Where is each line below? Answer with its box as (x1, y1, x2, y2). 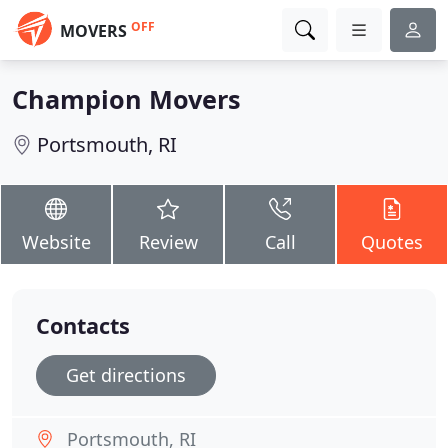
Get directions (66, 363, 186, 387)
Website (21, 230, 91, 254)
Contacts (36, 311, 130, 340)
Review (138, 230, 198, 254)
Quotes (361, 230, 423, 254)
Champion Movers (12, 82, 241, 116)
